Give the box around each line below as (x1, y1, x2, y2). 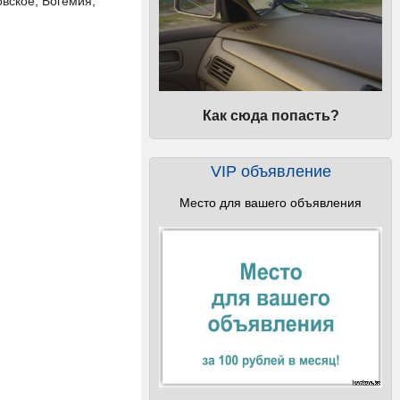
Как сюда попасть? (202, 108, 339, 123)
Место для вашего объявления (179, 196, 362, 210)
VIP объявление (210, 162, 331, 180)
